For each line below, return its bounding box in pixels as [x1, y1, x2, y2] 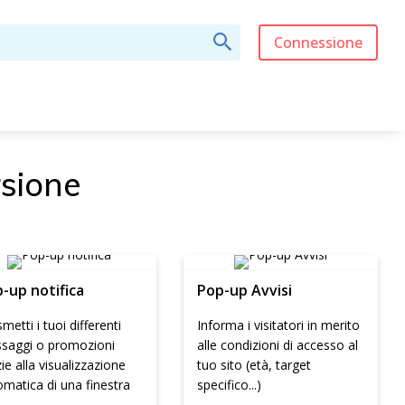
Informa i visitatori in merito [197, 316, 361, 334]
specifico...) [197, 376, 262, 393]
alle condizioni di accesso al [197, 336, 359, 353]
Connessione [274, 32, 363, 52]
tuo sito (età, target [197, 356, 312, 373]
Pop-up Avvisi [197, 280, 293, 300]
